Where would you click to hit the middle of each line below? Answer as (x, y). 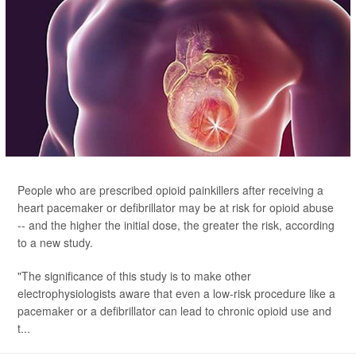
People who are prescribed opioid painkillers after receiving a (170, 190)
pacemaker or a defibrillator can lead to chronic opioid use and (174, 311)
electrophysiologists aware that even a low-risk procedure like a (176, 293)
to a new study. (55, 242)
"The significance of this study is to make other (134, 276)
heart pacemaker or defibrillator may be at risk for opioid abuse (176, 207)
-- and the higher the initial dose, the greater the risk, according (176, 225)
